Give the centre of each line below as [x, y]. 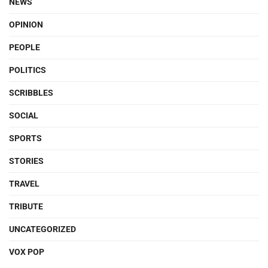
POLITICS [28, 70]
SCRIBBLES [31, 93]
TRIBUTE [26, 206]
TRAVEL [24, 184]
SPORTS [25, 138]
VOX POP [27, 252]
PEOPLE [25, 47]
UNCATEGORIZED [42, 229]
